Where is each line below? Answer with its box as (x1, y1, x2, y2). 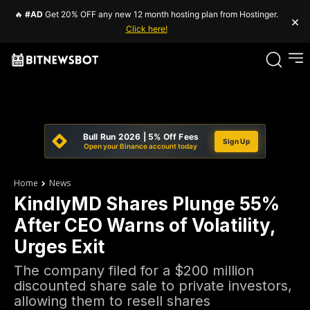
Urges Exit (14, 236, 104, 257)
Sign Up (222, 136, 250, 145)
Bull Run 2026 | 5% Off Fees (82, 131, 199, 142)
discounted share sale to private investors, (14, 277, 292, 294)
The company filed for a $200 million (14, 262, 254, 279)
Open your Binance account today (84, 142, 198, 150)
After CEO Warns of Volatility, (14, 215, 275, 236)
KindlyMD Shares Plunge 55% (14, 193, 280, 215)
